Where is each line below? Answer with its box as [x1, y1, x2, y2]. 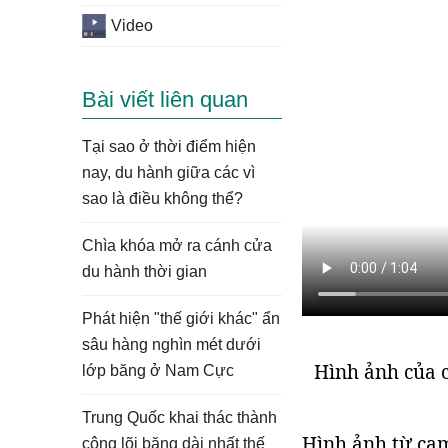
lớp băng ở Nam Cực [82, 362, 234, 379]
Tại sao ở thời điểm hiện [82, 138, 256, 155]
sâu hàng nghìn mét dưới [82, 336, 261, 353]
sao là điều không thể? [82, 190, 243, 207]
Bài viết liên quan [82, 87, 248, 112]
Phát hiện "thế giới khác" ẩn [82, 310, 280, 327]
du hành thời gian [82, 263, 207, 280]
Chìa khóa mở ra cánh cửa [82, 237, 272, 254]
